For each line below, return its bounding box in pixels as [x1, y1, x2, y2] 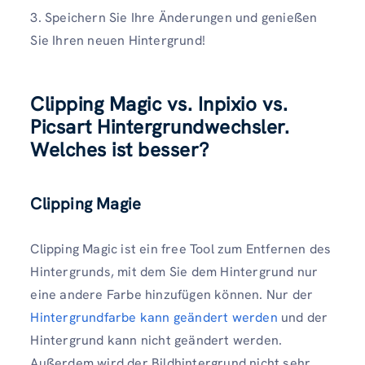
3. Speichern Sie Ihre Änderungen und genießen [30, 9, 318, 27]
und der [277, 309, 328, 327]
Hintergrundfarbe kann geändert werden [30, 309, 278, 327]
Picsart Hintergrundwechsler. [30, 114, 290, 140]
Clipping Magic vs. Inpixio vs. [30, 91, 288, 117]
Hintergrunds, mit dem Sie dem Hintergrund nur [30, 263, 319, 281]
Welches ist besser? [30, 137, 209, 163]
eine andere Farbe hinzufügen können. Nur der [30, 286, 314, 304]
